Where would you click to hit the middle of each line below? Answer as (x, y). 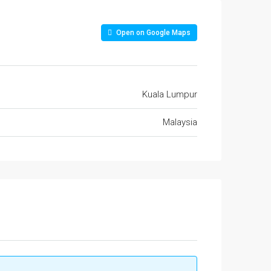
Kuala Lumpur (170, 94)
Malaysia (180, 122)
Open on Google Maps (152, 33)
